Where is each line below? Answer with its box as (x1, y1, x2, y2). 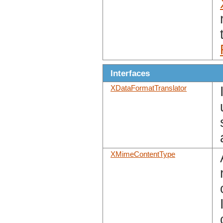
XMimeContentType (111, 150, 175, 159)
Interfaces (111, 68, 150, 79)
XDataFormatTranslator (111, 84, 187, 93)
